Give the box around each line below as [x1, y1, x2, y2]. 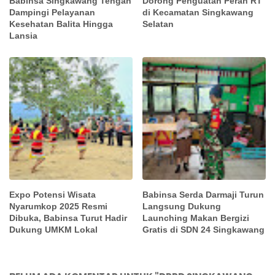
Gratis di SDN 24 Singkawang [142, 225, 265, 235]
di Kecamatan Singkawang [142, 7, 254, 17]
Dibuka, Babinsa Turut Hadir [9, 213, 127, 223]
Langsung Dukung [142, 201, 222, 212]
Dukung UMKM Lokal [9, 225, 98, 235]
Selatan [142, 18, 174, 29]
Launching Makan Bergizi [142, 213, 250, 223]
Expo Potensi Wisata [9, 190, 96, 200]
